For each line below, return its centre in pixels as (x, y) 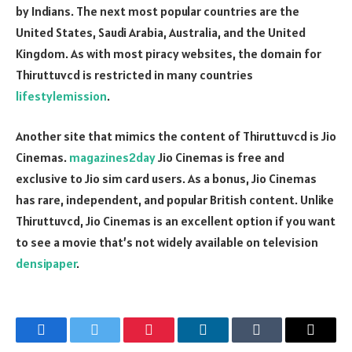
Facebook (67, 341)
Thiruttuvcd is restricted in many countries (134, 74)
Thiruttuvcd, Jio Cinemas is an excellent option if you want (176, 221)
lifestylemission (61, 95)
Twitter (114, 341)
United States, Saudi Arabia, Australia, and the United (161, 32)
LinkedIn (227, 341)
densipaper (46, 264)
